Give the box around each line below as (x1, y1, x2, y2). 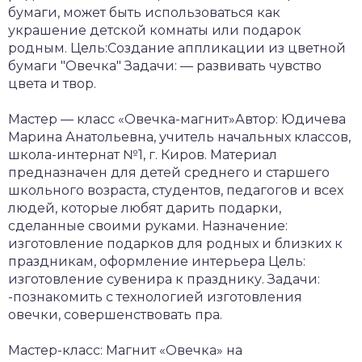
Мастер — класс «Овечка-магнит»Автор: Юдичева (8, 111, 346, 127)
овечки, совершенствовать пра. (8, 306, 222, 322)
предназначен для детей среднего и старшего (8, 164, 330, 180)
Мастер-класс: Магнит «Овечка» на (8, 342, 242, 358)
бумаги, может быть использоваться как (8, 4, 280, 20)
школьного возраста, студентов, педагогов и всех (8, 182, 343, 198)
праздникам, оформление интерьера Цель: (8, 253, 305, 269)
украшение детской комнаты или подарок (8, 22, 301, 38)
